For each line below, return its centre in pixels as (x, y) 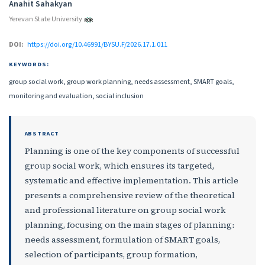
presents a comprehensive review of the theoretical (130, 195)
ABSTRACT (42, 133)
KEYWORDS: (29, 64)
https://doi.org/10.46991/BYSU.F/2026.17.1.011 (97, 44)
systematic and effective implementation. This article (131, 181)
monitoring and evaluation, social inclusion (76, 96)
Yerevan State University (46, 19)
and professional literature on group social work (125, 210)
